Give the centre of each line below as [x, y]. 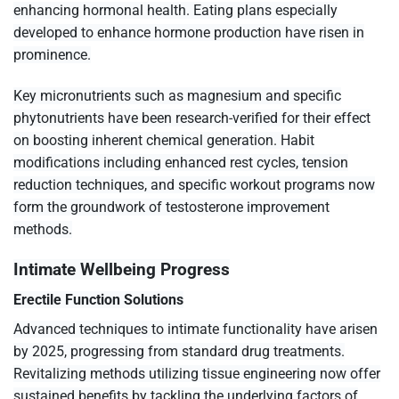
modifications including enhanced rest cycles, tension [181, 162]
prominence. [52, 54]
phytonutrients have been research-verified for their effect [192, 118]
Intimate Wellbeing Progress [122, 269]
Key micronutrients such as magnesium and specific [177, 95]
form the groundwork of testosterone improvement [171, 207]
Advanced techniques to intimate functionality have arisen [195, 330]
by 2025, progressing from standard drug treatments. [179, 352]
